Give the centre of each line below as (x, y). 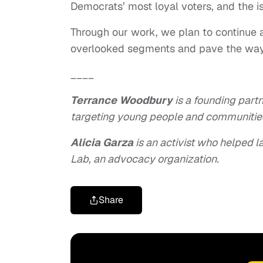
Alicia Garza (102, 143)
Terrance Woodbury (122, 100)
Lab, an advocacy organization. (145, 159)
